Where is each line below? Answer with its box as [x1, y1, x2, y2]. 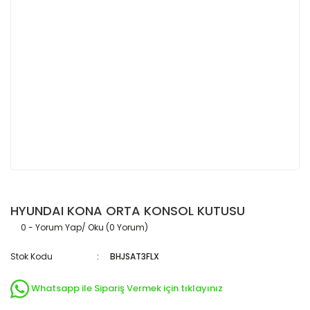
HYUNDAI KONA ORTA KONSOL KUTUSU [10, 202, 245, 219]
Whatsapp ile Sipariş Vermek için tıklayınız [31, 282, 224, 295]
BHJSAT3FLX [110, 250, 160, 262]
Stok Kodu [10, 250, 53, 262]
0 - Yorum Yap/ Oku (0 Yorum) [21, 221, 148, 233]
